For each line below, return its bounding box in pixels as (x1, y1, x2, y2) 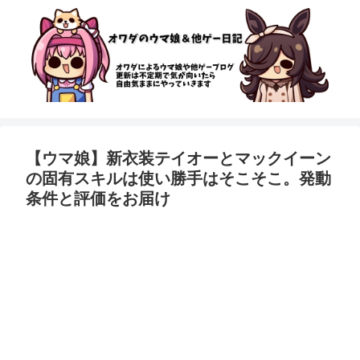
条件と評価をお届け (26, 190, 170, 208)
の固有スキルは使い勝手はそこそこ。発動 (26, 170, 331, 188)
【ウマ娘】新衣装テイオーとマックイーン (26, 149, 331, 168)
